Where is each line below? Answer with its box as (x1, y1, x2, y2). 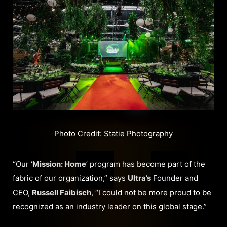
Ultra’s (128, 173, 151, 183)
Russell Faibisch (32, 187, 91, 198)
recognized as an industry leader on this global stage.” (13, 202, 207, 212)
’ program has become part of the (86, 159, 205, 169)
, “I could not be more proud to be (91, 187, 211, 198)
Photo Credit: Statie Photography (54, 129, 173, 139)
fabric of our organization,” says (13, 173, 128, 183)
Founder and (151, 173, 198, 183)
